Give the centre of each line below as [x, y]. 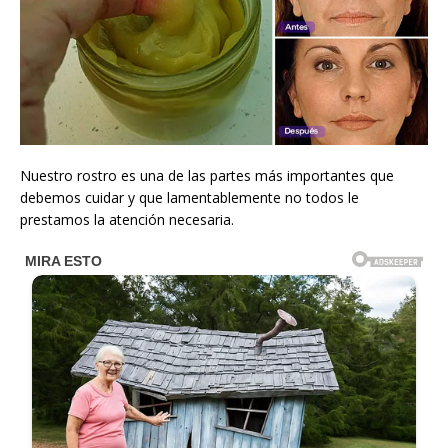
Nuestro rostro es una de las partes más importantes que [207, 176]
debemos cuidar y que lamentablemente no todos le [189, 198]
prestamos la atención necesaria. [127, 220]
